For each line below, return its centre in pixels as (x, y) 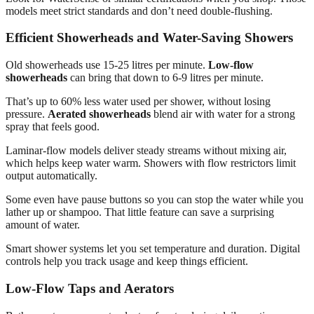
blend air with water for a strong (223, 114)
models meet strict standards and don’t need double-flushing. (139, 11)
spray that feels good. (53, 127)
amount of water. (43, 225)
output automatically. (52, 176)
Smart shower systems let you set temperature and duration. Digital (153, 249)
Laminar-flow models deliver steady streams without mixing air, (146, 151)
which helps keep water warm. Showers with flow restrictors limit (151, 163)
